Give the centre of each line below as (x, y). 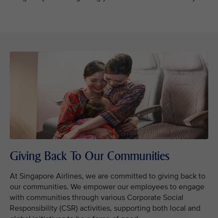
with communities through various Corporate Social (97, 198)
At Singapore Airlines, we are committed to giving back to (108, 176)
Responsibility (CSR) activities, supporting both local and (105, 208)
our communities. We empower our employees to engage (107, 187)
